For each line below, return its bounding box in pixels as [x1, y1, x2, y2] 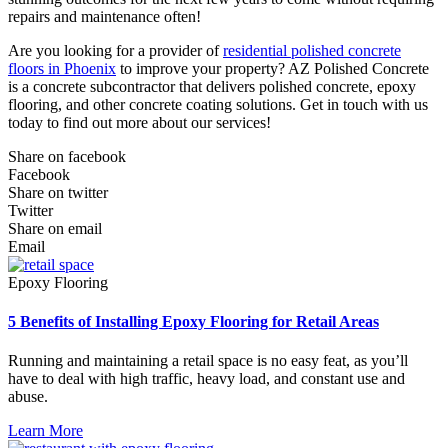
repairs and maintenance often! [8, 7, 201, 25]
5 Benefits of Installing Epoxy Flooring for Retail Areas [8, 313, 379, 331]
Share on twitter [8, 183, 108, 201]
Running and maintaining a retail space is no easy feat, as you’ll [8, 352, 408, 370]
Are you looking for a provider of [8, 41, 223, 59]
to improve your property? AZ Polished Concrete [116, 59, 429, 77]
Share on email [8, 219, 102, 237]
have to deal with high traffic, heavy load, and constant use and [8, 370, 405, 388]
